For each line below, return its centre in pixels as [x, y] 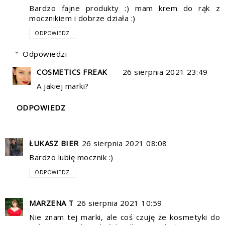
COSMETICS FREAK [72, 72]
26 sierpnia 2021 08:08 [124, 143]
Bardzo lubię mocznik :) [71, 157]
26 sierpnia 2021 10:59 [119, 203]
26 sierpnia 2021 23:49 [165, 72]
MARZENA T [51, 203]
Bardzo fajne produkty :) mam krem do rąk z [125, 8]
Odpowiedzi [45, 53]
